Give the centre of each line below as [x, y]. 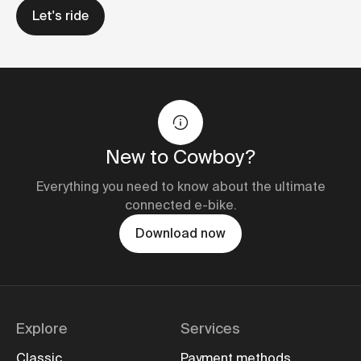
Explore [42, 329]
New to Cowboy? [180, 157]
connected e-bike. [180, 205]
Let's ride [60, 16]
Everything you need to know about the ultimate [180, 187]
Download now [180, 233]
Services [210, 329]
